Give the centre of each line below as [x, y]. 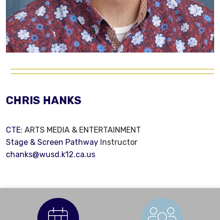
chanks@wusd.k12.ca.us [51, 155]
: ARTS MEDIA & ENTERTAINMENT [81, 130]
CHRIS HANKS [44, 101]
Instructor [118, 142]
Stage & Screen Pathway [52, 142]
